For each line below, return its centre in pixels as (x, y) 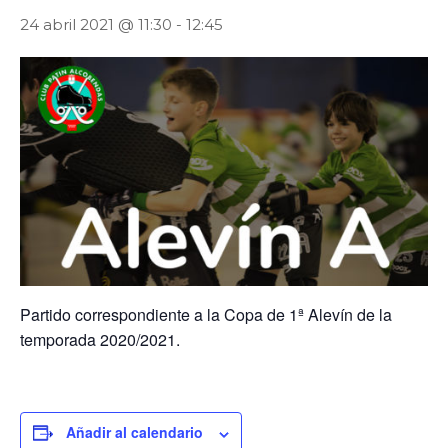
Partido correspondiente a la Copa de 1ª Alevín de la (206, 315)
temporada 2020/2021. (100, 340)
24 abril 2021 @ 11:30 (96, 24)
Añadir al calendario (134, 432)
